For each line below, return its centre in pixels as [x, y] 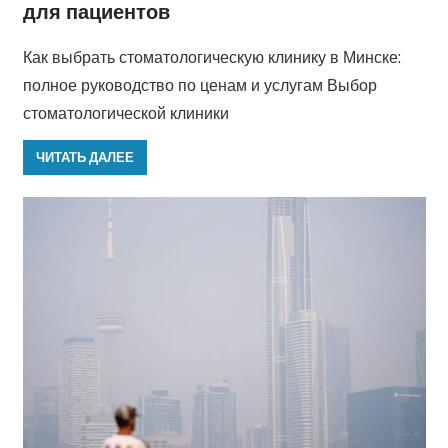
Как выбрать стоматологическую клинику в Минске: [211, 56]
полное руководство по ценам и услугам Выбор [199, 84]
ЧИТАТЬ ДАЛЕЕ [84, 157]
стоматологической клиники [125, 112]
